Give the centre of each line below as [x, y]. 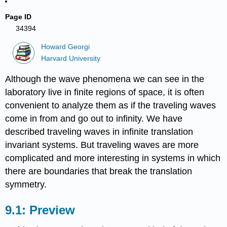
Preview [52, 210]
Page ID [18, 17]
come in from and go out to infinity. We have [94, 118]
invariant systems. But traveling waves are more [102, 145]
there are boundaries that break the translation [99, 171]
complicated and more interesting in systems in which [113, 158]
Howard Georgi [66, 47]
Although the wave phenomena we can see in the [105, 79]
